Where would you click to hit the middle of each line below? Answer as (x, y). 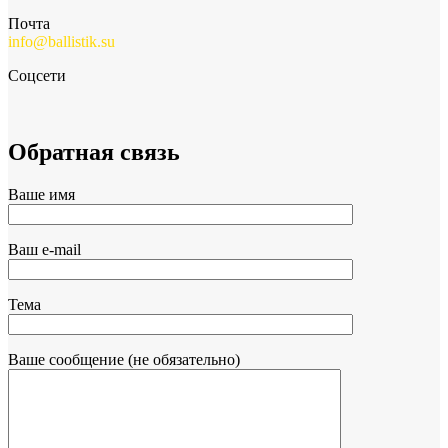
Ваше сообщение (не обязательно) (124, 359)
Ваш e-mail (44, 249)
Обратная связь (94, 151)
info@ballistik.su (61, 41)
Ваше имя (41, 194)
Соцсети (37, 75)
